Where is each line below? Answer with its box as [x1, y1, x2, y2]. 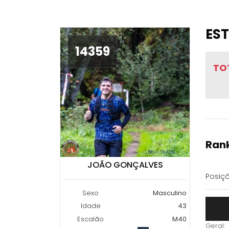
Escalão [77, 214, 104, 224]
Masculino [152, 188, 187, 198]
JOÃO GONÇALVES [87, 158, 163, 171]
